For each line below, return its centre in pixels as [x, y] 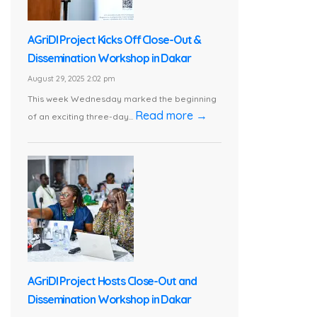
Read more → [171, 116]
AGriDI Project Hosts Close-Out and [112, 281]
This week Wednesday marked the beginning [122, 99]
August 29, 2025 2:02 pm [71, 79]
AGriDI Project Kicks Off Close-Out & [115, 40]
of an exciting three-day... [81, 117]
